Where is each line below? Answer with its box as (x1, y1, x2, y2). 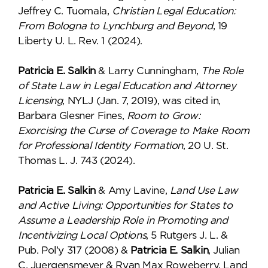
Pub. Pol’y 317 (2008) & (18, 245, 131, 256)
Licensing (18, 95, 63, 106)
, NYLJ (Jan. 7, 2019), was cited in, (62, 95, 221, 106)
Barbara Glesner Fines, (18, 110, 127, 121)
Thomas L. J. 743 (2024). (18, 155, 135, 166)
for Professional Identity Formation (18, 140, 184, 151)
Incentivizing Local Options (18, 230, 147, 241)
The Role (201, 65, 243, 77)
